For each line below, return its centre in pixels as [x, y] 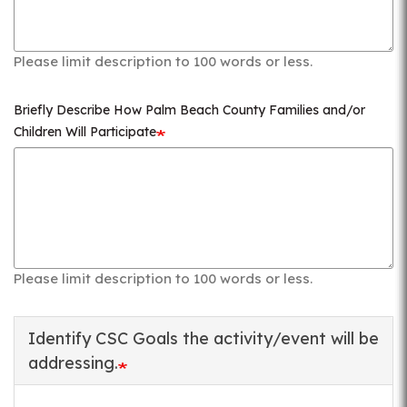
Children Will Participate [85, 132]
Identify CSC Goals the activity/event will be [203, 338]
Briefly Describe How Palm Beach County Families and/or [189, 110]
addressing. [73, 363]
